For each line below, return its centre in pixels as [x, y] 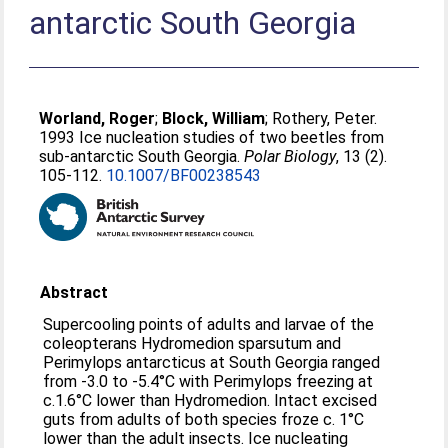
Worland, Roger [97, 118]
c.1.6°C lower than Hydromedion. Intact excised [210, 400]
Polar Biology [290, 156]
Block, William [214, 118]
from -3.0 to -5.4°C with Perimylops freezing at [208, 381]
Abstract [74, 292]
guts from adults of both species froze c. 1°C [204, 419]
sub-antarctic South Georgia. [142, 156]
